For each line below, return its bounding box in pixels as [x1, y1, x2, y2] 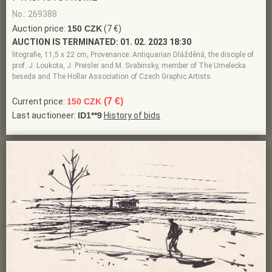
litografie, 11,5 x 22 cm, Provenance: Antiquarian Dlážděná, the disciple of [12, 50, 254, 59]
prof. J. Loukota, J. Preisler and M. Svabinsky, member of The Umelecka [12, 61, 246, 70]
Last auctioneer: [12, 110, 78, 120]
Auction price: [12, 23, 67, 33]
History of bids [104, 110, 160, 120]
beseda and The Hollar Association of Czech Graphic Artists [12, 72, 211, 81]
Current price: [12, 96, 67, 106]
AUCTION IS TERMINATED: [12, 36, 118, 47]
